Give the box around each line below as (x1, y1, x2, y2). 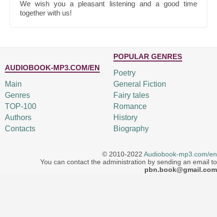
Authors (5, 113, 31, 122)
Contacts (5, 124, 35, 133)
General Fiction (113, 80, 166, 88)
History (113, 113, 138, 122)
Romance (113, 102, 147, 110)
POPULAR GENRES (113, 52, 182, 61)
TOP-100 (5, 102, 36, 110)
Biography (113, 124, 149, 133)
